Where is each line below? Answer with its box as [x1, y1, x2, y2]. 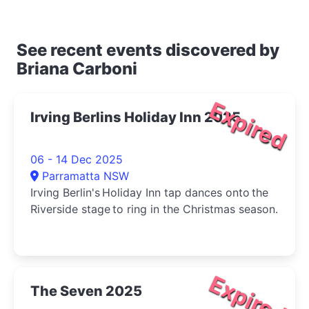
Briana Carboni [17, 58, 137, 79]
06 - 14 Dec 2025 [30, 152, 123, 166]
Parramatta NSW [42, 168, 129, 183]
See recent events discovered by [17, 39, 279, 60]
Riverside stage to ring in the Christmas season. [30, 201, 278, 216]
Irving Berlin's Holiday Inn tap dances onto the [30, 185, 268, 199]
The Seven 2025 [30, 282, 142, 299]
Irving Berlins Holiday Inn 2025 [30, 108, 241, 126]
